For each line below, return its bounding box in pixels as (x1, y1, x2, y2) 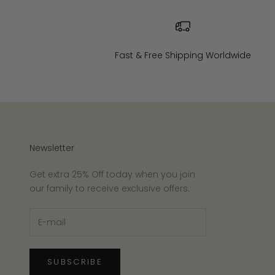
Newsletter (29, 142, 74, 155)
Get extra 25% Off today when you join (29, 168, 195, 181)
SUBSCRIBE (47, 256, 103, 268)
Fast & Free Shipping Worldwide (114, 49, 251, 62)
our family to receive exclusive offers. (29, 182, 190, 195)
